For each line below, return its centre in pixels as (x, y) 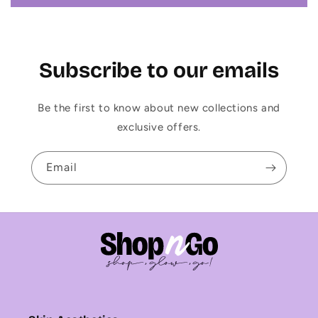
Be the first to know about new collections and (159, 108)
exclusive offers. (159, 127)
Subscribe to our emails (159, 71)
